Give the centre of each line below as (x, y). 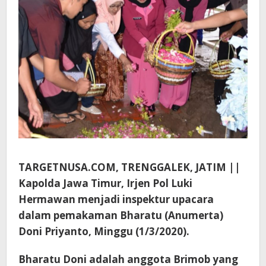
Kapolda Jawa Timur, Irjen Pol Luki (105, 183)
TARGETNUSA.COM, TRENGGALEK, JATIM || (129, 167)
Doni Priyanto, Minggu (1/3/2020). (104, 231)
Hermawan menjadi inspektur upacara (116, 199)
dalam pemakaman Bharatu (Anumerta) (121, 215)
